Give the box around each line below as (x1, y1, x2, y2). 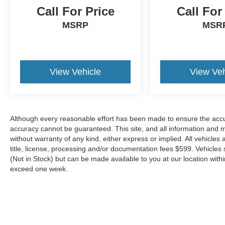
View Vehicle (50, 66, 101, 77)
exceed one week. (10, 164, 68, 173)
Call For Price (36, 4, 115, 18)
